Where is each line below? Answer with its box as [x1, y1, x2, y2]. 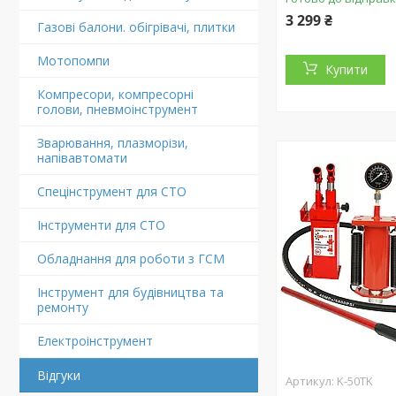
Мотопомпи [37, 52, 110, 69]
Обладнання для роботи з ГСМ [37, 250, 225, 267]
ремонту [37, 299, 88, 316]
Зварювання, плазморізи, [37, 134, 188, 151]
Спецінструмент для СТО [37, 183, 187, 200]
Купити [325, 61, 369, 78]
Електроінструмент [37, 332, 153, 349]
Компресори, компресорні [37, 86, 194, 103]
